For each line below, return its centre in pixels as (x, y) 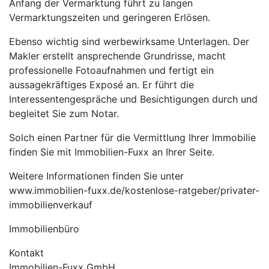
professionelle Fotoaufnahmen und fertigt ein (111, 70)
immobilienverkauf (51, 204)
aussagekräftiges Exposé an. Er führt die (101, 84)
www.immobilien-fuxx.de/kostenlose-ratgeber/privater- (134, 190)
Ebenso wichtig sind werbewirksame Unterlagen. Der (129, 41)
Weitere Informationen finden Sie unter (96, 176)
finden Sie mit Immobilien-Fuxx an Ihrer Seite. (112, 152)
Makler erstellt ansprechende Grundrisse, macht (117, 56)
